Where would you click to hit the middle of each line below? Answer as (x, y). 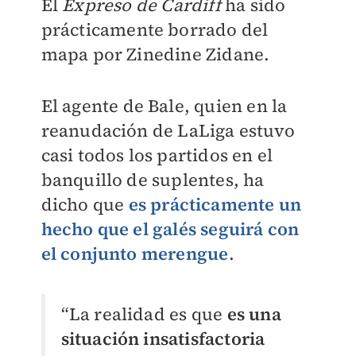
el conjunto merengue (135, 253)
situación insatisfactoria (163, 339)
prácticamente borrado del (155, 29)
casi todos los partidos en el (157, 155)
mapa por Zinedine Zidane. (155, 54)
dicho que (85, 204)
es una (254, 314)
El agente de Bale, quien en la (164, 106)
